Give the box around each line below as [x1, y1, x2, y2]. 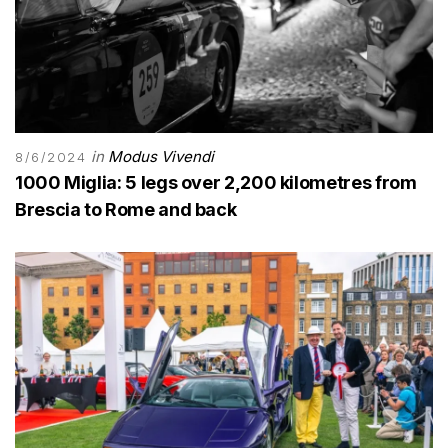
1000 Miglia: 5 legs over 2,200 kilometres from [15, 172, 417, 194]
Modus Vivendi [108, 147, 215, 167]
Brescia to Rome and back [15, 199, 237, 221]
